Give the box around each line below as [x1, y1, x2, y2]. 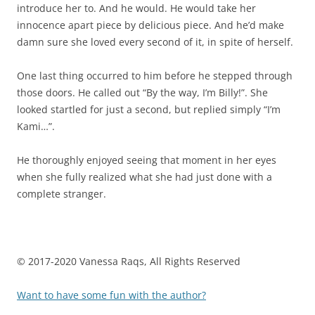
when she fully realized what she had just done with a [17, 169, 272, 184]
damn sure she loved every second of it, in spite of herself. [17, 34, 293, 49]
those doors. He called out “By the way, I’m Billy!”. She [17, 85, 268, 99]
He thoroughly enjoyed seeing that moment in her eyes [17, 153, 276, 167]
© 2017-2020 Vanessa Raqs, [17, 254, 150, 268]
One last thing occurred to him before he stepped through [17, 68, 292, 82]
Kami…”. [17, 119, 55, 133]
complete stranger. [17, 186, 106, 200]
